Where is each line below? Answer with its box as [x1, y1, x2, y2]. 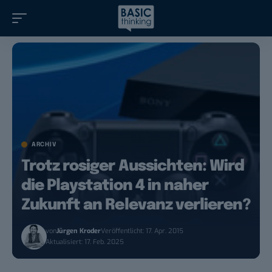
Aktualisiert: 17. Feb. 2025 [46, 237, 124, 247]
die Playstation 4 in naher [21, 178, 209, 194]
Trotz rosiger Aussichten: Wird [21, 158, 245, 175]
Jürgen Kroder [56, 226, 101, 236]
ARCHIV [32, 141, 57, 148]
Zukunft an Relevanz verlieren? [21, 197, 251, 214]
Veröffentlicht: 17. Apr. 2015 [101, 226, 184, 236]
